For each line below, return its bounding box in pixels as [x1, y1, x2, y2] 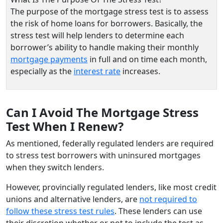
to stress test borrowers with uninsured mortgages [6, 149, 201, 161]
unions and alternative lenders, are [6, 193, 139, 205]
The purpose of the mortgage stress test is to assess [10, 5, 209, 17]
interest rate [74, 65, 120, 77]
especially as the [10, 65, 74, 77]
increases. [120, 65, 160, 77]
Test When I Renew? [6, 117, 123, 134]
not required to [139, 193, 197, 205]
